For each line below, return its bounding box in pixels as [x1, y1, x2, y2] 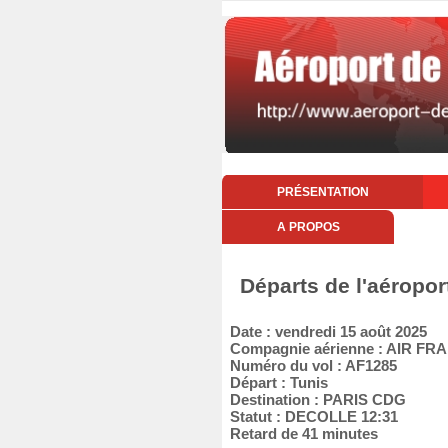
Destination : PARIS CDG [222, 391, 406, 408]
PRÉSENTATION [276, 185, 369, 199]
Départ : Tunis [222, 374, 328, 391]
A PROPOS [276, 220, 340, 234]
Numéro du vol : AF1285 [222, 357, 397, 374]
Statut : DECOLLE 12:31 [222, 408, 398, 425]
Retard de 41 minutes [222, 425, 378, 442]
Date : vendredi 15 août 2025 [222, 323, 427, 340]
